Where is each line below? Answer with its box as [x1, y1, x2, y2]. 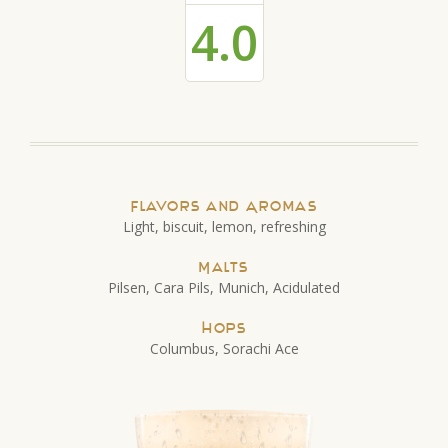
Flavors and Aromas [131, 198, 317, 215]
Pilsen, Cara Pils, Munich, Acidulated [108, 278, 340, 297]
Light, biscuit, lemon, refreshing [122, 217, 326, 236]
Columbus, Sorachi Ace [149, 339, 299, 358]
